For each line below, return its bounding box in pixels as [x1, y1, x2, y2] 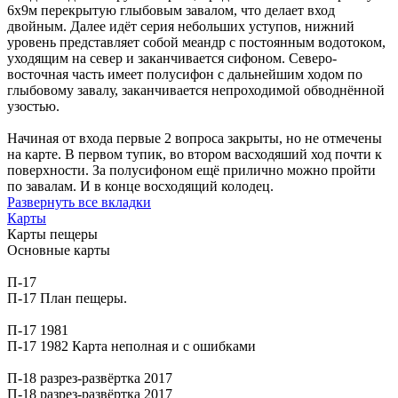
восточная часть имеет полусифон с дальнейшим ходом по [7, 67, 362, 83]
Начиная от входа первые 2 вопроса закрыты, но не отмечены [7, 131, 382, 147]
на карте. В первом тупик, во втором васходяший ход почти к [7, 147, 382, 163]
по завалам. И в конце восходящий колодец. [7, 179, 274, 195]
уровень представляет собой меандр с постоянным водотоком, [7, 35, 386, 51]
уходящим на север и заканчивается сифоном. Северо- [7, 51, 337, 67]
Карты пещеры [7, 227, 98, 243]
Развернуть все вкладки [7, 195, 151, 211]
